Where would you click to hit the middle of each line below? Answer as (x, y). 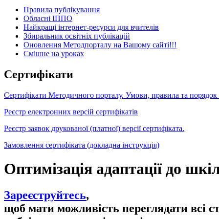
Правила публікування (62, 9)
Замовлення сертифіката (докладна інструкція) (82, 145)
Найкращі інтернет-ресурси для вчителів (91, 27)
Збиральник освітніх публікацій (77, 36)
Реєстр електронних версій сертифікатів (71, 111)
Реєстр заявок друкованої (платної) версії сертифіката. (94, 128)
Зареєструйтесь (45, 195)
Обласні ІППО (48, 18)
